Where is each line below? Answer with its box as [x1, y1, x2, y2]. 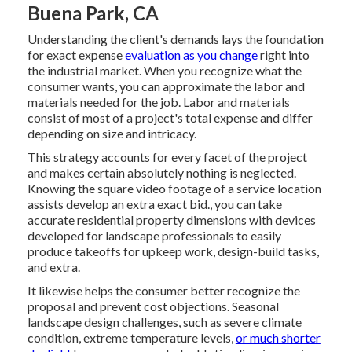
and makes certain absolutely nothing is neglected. [27, 165, 296, 181]
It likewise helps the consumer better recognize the [27, 283, 300, 299]
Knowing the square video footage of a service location [27, 181, 321, 196]
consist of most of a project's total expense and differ [27, 110, 313, 126]
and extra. [27, 259, 80, 275]
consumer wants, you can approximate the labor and [27, 79, 305, 94]
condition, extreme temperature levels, [27, 330, 236, 346]
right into [257, 47, 310, 63]
